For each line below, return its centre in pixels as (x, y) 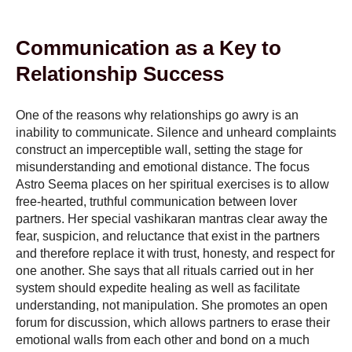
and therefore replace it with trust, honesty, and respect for (175, 254)
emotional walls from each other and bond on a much (163, 340)
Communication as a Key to (148, 48)
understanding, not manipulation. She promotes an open (172, 306)
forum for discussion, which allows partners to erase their (173, 323)
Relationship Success (120, 74)
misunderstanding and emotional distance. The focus (163, 167)
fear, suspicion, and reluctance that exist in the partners (168, 236)
